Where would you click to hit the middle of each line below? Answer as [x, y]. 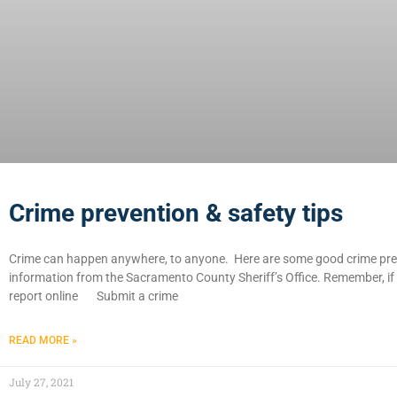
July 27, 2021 [41, 381]
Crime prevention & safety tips [176, 213]
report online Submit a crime [93, 296]
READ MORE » [43, 340]
